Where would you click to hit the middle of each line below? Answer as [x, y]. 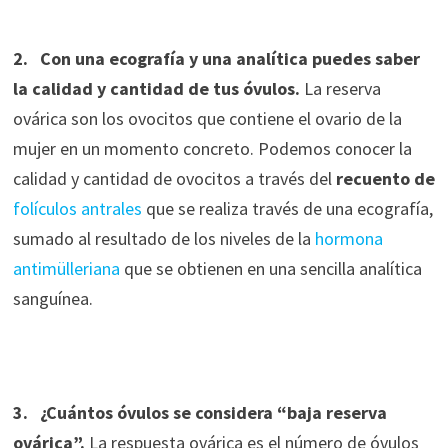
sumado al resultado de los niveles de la [163, 239]
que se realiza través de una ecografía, [287, 209]
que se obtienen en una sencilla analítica [270, 269]
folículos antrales [77, 209]
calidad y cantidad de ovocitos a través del [174, 179]
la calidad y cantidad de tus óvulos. [158, 89]
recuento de [385, 179]
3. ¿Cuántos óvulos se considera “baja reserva [199, 413]
